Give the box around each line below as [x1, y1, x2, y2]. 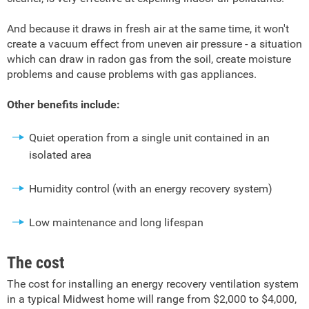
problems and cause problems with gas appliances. [7, 68, 257, 81]
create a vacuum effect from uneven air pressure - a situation [7, 37, 302, 50]
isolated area [29, 148, 92, 161]
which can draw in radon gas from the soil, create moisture [7, 52, 291, 66]
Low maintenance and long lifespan [29, 216, 203, 229]
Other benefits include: [7, 98, 120, 111]
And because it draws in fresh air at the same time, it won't [7, 22, 289, 35]
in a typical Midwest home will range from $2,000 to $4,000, [7, 292, 297, 306]
